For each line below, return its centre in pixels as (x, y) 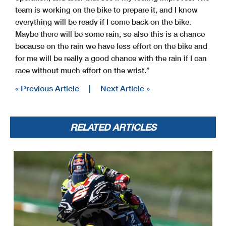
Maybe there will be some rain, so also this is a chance (110, 34)
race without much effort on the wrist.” (82, 70)
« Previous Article (47, 88)
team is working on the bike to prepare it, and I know (106, 9)
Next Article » (125, 88)
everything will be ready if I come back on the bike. (103, 21)
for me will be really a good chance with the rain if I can (111, 58)
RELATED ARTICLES (113, 127)
